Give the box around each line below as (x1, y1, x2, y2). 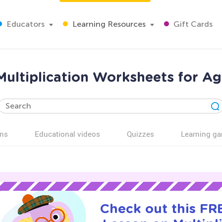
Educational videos (35, 129, 100, 139)
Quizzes (127, 129, 154, 139)
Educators (4, 19, 45, 29)
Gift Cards (171, 19, 213, 29)
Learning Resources (70, 19, 146, 29)
